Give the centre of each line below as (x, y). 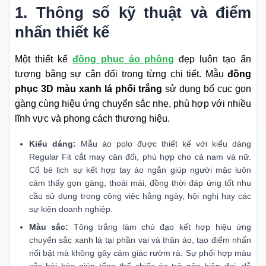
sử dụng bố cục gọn (207, 89)
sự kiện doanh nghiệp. (71, 209)
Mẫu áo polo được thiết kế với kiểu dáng (164, 144)
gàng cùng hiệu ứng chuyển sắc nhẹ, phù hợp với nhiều (133, 104)
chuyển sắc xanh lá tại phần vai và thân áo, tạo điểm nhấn (140, 240)
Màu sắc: (49, 227)
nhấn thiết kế (62, 32)
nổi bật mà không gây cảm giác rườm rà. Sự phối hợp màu (140, 253)
